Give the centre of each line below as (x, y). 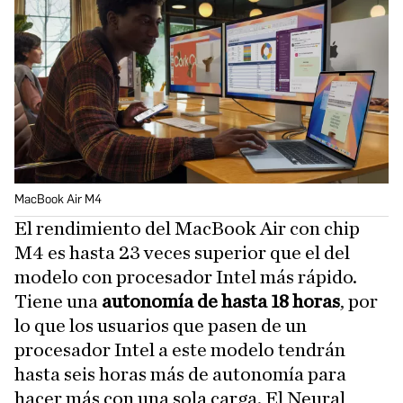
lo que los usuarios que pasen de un (161, 325)
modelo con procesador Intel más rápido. (186, 277)
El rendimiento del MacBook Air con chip (187, 228)
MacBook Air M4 (58, 199)
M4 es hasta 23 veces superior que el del (182, 252)
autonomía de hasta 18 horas (221, 301)
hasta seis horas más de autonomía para (180, 374)
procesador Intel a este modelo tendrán (180, 349)
